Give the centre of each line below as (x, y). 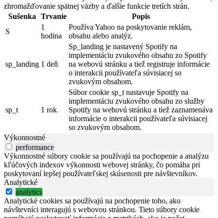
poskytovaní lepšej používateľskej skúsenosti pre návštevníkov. (101, 174)
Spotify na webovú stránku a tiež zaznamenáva (141, 110)
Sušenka (22, 17)
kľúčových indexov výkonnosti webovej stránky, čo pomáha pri (102, 165)
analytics (29, 192)
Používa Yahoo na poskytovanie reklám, (130, 27)
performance (35, 147)
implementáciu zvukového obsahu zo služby (136, 101)
